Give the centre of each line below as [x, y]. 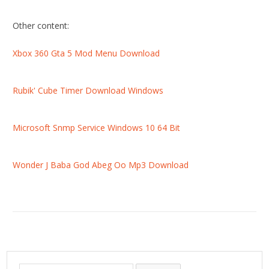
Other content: [41, 26]
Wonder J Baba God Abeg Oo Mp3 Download [101, 165]
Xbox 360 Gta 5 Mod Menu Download [86, 53]
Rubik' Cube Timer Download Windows [88, 91]
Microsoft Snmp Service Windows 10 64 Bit [97, 128]
